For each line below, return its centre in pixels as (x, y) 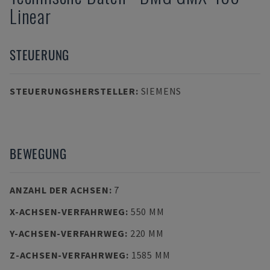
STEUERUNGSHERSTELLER (73, 91)
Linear (30, 16)
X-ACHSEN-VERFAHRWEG (68, 212)
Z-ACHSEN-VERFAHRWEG (68, 255)
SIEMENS (161, 91)
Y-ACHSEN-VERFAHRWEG (67, 233)
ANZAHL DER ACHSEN (59, 190)
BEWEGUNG (38, 153)
